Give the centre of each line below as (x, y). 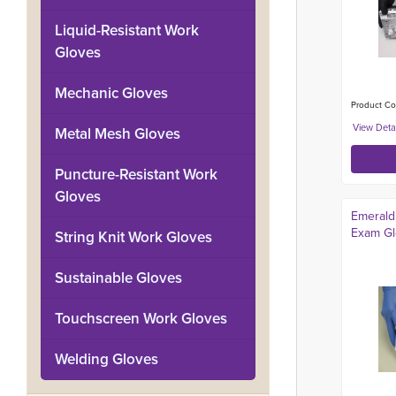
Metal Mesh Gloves (118, 134)
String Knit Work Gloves (133, 237)
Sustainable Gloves (118, 278)
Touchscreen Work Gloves (141, 319)
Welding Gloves (107, 359)
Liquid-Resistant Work (127, 30)
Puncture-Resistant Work (136, 175)
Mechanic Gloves (111, 93)
